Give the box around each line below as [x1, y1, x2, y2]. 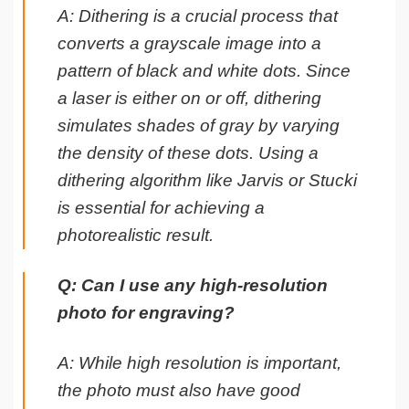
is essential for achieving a [58, 197, 265, 217]
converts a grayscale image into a [58, 33, 321, 53]
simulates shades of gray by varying [58, 115, 340, 135]
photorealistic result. [58, 225, 214, 245]
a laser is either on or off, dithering [58, 88, 321, 108]
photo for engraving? [58, 302, 235, 322]
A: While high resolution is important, [58, 352, 341, 372]
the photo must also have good [58, 380, 300, 400]
